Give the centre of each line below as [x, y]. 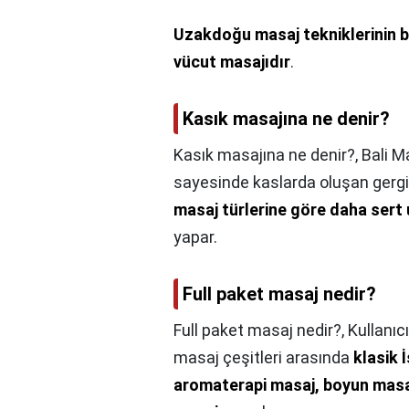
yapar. [195, 237]
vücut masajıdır [232, 62]
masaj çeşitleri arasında [263, 357]
